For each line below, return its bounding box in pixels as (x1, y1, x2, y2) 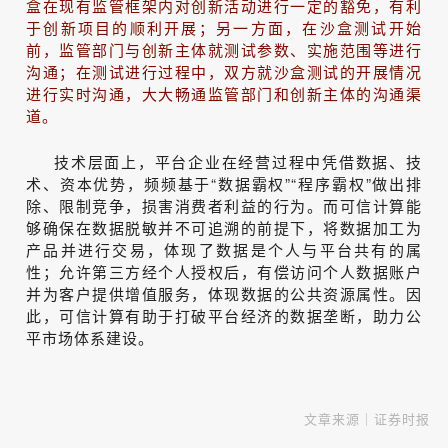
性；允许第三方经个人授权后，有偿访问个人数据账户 (26, 260, 422, 282)
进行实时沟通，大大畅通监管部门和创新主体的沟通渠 (26, 82, 422, 104)
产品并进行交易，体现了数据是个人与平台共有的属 (26, 238, 422, 260)
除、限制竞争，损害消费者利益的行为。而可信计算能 (26, 194, 422, 216)
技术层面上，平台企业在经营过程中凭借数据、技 (54, 150, 422, 172)
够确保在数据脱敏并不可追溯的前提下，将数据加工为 (26, 216, 422, 238)
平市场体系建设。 (26, 326, 154, 348)
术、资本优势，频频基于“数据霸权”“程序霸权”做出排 (26, 172, 422, 194)
